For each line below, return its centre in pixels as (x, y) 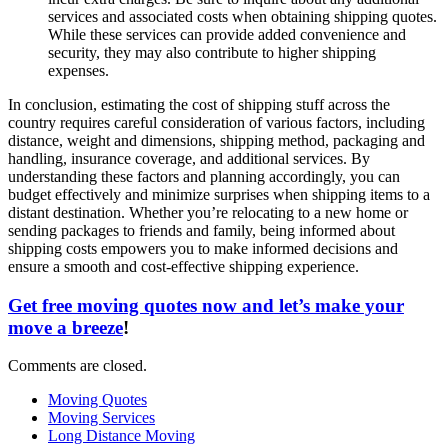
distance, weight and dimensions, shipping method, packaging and (216, 140)
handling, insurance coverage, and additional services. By (189, 158)
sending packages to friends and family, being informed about (201, 230)
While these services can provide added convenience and (227, 34)
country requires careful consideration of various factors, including (216, 122)
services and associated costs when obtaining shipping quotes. (242, 16)
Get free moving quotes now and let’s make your (206, 305)
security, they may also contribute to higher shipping (212, 52)
